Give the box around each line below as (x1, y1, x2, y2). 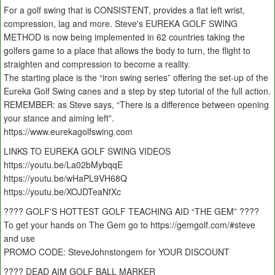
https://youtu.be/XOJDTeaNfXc (4, 185, 121, 198)
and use (4, 232, 35, 245)
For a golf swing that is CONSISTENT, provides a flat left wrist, (4, 4, 245, 17)
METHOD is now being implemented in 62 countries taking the (4, 31, 245, 44)
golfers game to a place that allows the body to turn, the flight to (4, 44, 250, 57)
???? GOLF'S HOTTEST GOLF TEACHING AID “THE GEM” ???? (4, 205, 259, 218)
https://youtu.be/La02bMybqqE (4, 158, 123, 171)
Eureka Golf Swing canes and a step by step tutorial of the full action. (4, 85, 271, 98)
